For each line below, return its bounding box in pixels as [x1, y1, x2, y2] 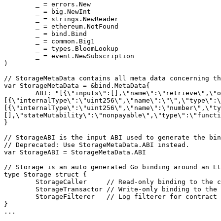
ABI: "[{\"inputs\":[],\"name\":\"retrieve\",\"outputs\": [4, 89, 36, 97]
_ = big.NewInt [4, 8, 36, 15]
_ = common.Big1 [4, 37, 36, 45]
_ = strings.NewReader [4, 15, 36, 23]
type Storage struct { [4, 171, 87, 178]
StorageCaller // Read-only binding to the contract [4, 178, 36, 185]
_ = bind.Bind [4, 30, 36, 37]
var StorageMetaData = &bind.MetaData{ [4, 82, 150, 89]
